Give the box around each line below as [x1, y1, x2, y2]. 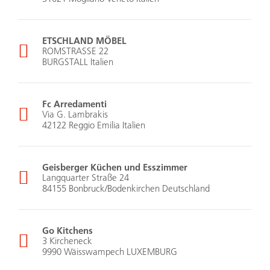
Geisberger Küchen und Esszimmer [42, 161, 187, 174]
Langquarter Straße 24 [42, 172, 129, 184]
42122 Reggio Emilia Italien [42, 119, 145, 131]
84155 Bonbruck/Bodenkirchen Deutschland [42, 183, 210, 195]
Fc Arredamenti [42, 98, 107, 110]
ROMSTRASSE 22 [42, 45, 108, 57]
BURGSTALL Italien [42, 56, 113, 68]
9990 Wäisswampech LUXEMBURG [42, 246, 177, 258]
